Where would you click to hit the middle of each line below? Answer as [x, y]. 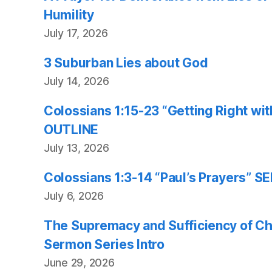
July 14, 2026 [76, 81]
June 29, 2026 [79, 262]
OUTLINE [71, 129]
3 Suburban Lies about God [127, 63]
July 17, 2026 [76, 33]
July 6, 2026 [74, 195]
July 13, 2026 [76, 148]
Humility [69, 15]
